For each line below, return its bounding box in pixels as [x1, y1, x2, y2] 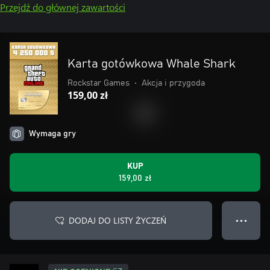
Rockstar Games [67, 79, 130, 87]
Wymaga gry [29, 130, 76, 138]
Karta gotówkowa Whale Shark [67, 58, 236, 70]
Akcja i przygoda [142, 79, 205, 87]
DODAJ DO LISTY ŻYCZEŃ [69, 215, 166, 226]
